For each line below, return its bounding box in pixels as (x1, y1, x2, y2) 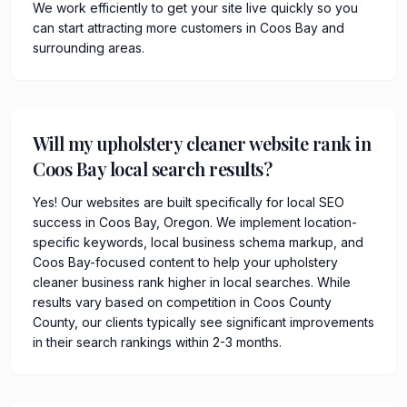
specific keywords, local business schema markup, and (33, 233, 363, 250)
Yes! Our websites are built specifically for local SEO (33, 194, 344, 210)
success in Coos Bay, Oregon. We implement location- (33, 213, 357, 230)
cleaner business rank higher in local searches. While (33, 273, 351, 290)
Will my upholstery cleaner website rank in (33, 130, 371, 155)
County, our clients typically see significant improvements (33, 313, 374, 330)
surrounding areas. (33, 39, 144, 55)
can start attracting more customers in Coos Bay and (33, 19, 344, 35)
